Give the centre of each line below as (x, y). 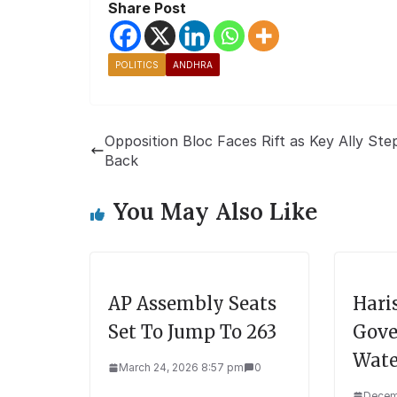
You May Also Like (215, 212)
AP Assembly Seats (192, 304)
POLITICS (137, 65)
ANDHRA (193, 65)
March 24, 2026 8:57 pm (181, 368)
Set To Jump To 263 (192, 332)
